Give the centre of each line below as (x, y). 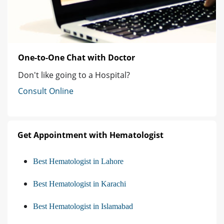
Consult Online (46, 91)
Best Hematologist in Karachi (79, 184)
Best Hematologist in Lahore (78, 161)
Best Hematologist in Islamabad (83, 206)
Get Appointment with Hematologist (90, 135)
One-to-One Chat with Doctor (76, 58)
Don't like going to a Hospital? (74, 75)
